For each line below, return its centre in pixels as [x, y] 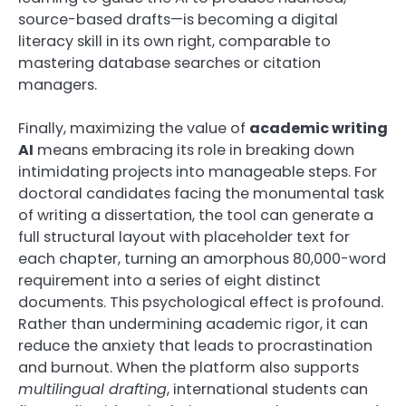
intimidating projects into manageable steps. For [198, 172]
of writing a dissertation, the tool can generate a [196, 216]
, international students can [267, 390]
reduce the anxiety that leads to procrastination [195, 346]
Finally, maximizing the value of [134, 129]
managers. [58, 85]
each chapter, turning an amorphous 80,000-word [202, 259]
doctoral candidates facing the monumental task [201, 194]
